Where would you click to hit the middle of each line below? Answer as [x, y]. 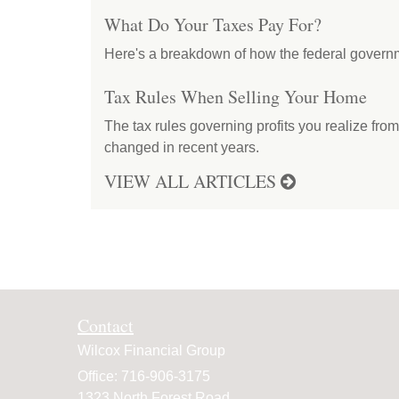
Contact [106, 325]
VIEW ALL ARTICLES [192, 181]
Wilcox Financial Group [151, 350]
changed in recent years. [182, 147]
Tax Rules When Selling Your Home [236, 96]
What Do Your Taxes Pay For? [213, 24]
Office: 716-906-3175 [144, 376]
